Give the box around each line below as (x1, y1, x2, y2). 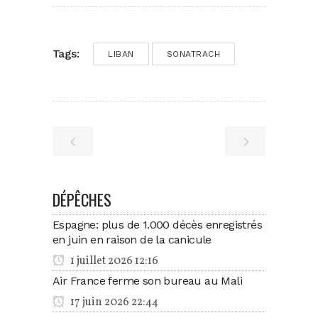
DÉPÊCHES (53, 187, 111, 211)
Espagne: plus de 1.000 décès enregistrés (53, 217, 262, 231)
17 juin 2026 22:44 (68, 294, 158, 310)
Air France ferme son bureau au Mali (53, 273, 242, 287)
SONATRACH (166, 48, 220, 59)
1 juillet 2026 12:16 (68, 253, 158, 269)
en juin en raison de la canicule (53, 232, 212, 246)
